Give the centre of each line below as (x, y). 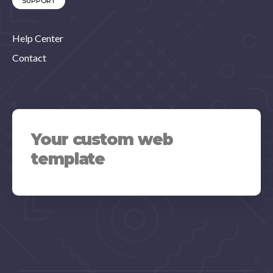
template (68, 159)
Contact (29, 58)
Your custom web (102, 140)
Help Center (38, 38)
